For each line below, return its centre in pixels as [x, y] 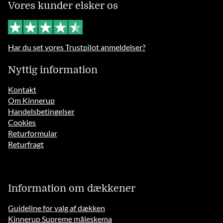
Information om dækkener [72, 189]
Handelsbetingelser [42, 111]
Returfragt [26, 144]
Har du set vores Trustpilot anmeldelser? [77, 47]
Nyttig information [53, 70]
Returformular [33, 133]
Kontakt [22, 90]
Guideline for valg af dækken [57, 208]
